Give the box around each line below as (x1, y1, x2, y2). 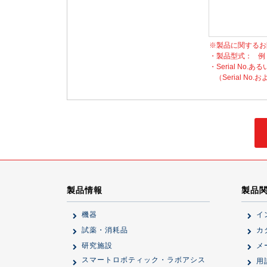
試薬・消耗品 (82, 226, 128, 234)
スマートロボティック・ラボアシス (82, 256, 206, 264)
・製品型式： (209, 52, 252, 60)
